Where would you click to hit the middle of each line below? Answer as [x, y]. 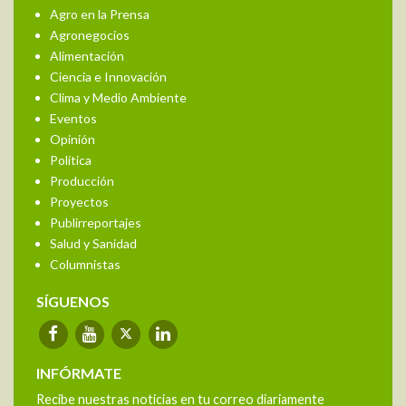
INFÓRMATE [79, 374]
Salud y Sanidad [93, 244]
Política [71, 160]
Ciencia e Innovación [108, 77]
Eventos [73, 119]
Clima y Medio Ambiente [118, 98]
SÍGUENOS [73, 302]
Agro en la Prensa [100, 14]
